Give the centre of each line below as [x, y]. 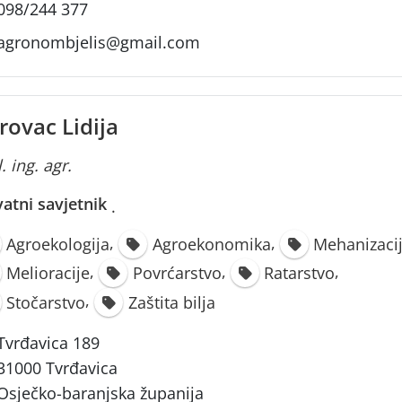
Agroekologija [58, 245]
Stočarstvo [46, 302]
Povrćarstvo [177, 273]
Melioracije [48, 273]
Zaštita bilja [171, 302]
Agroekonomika [211, 245]
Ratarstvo [300, 273]
